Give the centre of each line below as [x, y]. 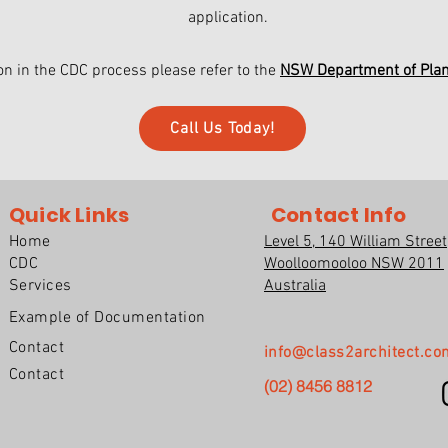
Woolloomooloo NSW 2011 [354, 264]
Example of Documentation [107, 318]
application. [228, 18]
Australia [295, 286]
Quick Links [69, 215]
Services [40, 286]
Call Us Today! [222, 128]
